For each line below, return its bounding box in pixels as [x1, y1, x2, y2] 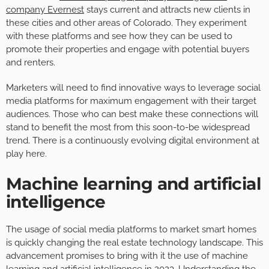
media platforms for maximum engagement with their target [6, 95, 256, 106]
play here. [6, 148, 47, 159]
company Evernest [6, 4, 84, 15]
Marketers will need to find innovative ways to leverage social [6, 82, 261, 93]
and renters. [6, 56, 55, 68]
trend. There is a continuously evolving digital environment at [6, 134, 259, 146]
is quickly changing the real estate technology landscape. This [6, 237, 263, 248]
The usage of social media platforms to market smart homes [6, 223, 256, 235]
